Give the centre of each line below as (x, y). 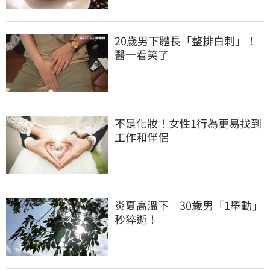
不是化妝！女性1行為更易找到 (188, 123)
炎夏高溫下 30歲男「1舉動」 (189, 205)
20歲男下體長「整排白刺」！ (186, 41)
